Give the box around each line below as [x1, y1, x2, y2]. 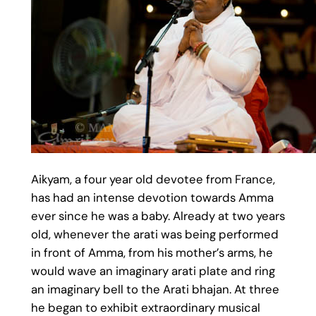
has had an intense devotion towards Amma [30, 189, 274, 205]
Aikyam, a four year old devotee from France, [30, 171, 275, 187]
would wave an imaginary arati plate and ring [30, 262, 275, 279]
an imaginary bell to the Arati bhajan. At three [30, 281, 279, 297]
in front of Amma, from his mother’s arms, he [30, 244, 273, 260]
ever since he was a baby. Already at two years [30, 207, 285, 224]
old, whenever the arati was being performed [30, 226, 279, 242]
